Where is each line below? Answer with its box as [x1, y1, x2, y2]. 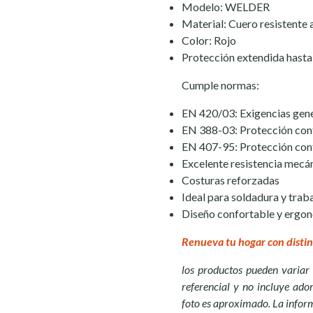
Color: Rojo [182, 34, 236, 47]
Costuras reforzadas [182, 173, 279, 187]
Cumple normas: [182, 78, 259, 92]
